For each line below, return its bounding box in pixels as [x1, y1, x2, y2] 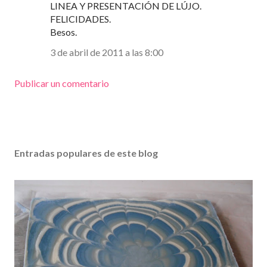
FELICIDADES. [50, 13, 111, 25]
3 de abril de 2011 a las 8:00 [50, 46, 163, 58]
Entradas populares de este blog [14, 147, 158, 159]
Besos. [50, 26, 77, 38]
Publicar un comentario [14, 77, 109, 89]
